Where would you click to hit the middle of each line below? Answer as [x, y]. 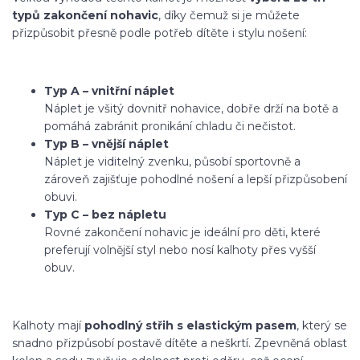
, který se [322, 326]
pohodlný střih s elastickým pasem [190, 326]
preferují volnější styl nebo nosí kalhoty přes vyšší [180, 250]
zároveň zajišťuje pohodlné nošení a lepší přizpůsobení [196, 180]
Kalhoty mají [48, 326]
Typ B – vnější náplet [106, 144]
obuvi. [61, 197]
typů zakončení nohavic [85, 16]
